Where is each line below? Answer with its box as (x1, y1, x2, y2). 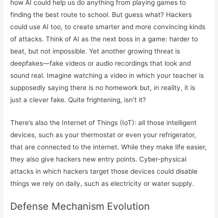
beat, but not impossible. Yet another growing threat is (10, 47, 181, 55)
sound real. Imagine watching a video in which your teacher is (10, 71, 204, 79)
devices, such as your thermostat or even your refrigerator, (10, 130, 197, 139)
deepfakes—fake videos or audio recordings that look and (10, 59, 191, 67)
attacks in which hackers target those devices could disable (10, 167, 198, 175)
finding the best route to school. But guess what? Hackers (10, 10, 192, 18)
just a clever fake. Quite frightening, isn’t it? (10, 95, 146, 104)
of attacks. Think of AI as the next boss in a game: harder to (10, 35, 199, 43)
